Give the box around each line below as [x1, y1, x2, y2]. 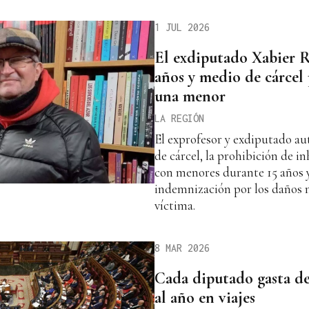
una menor [154, 86, 226, 106]
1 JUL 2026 [154, 21, 210, 33]
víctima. [154, 197, 195, 213]
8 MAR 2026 [154, 241, 210, 254]
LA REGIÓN [154, 112, 204, 124]
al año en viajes [154, 287, 255, 308]
